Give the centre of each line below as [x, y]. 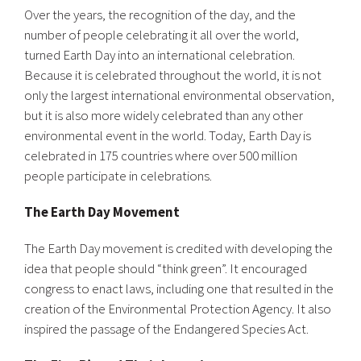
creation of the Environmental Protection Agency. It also [178, 309]
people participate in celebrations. [118, 176]
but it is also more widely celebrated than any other [164, 115]
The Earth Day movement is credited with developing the [178, 248]
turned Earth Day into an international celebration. [160, 55]
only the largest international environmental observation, [179, 95]
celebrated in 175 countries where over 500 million [161, 156]
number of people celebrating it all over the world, [162, 35]
